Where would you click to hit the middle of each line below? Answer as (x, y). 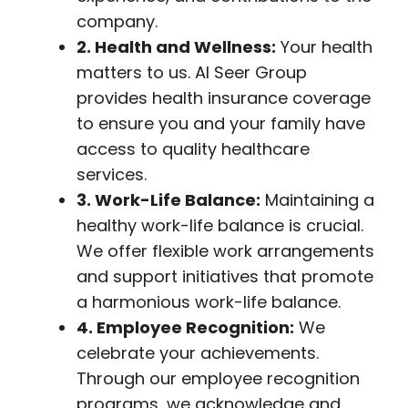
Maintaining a (317, 200)
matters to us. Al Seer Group (192, 72)
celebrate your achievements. (198, 353)
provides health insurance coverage (224, 98)
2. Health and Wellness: (176, 47)
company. (117, 21)
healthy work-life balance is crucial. (220, 225)
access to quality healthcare (193, 149)
